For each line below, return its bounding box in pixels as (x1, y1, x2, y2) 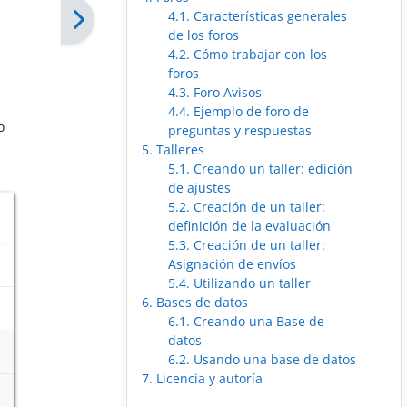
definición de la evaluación (168, 217, 332, 235)
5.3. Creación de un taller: (168, 236, 326, 254)
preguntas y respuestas (168, 122, 313, 140)
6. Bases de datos (142, 293, 249, 312)
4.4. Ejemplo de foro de (168, 103, 310, 121)
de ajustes (168, 179, 232, 197)
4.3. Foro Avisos (168, 84, 263, 102)
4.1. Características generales (168, 7, 348, 25)
